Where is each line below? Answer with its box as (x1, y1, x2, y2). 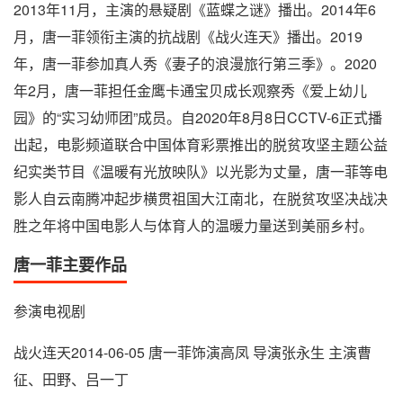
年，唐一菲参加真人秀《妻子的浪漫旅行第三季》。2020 (13, 52, 377, 74)
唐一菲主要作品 (13, 252, 127, 276)
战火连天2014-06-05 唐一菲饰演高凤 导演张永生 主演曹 (13, 341, 372, 363)
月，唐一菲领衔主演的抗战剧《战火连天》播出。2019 (13, 25, 363, 47)
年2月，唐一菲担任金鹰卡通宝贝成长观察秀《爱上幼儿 (13, 79, 367, 101)
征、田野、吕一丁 (13, 368, 129, 390)
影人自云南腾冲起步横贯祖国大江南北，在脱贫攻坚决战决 (13, 187, 388, 209)
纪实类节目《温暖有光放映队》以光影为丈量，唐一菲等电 (13, 160, 388, 182)
